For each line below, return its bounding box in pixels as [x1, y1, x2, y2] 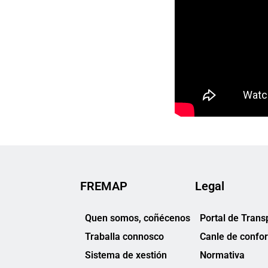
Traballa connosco [85, 231, 164, 243]
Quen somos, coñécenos [85, 212, 190, 224]
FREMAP [80, 179, 127, 194]
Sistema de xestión [85, 249, 167, 261]
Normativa [200, 249, 245, 261]
